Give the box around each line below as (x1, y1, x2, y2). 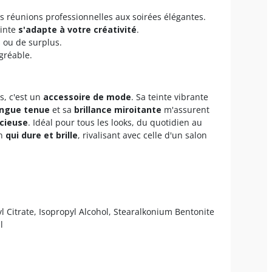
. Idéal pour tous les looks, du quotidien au (28, 116, 202, 128)
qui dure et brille (5, 129, 78, 141)
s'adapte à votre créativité (18, 23, 137, 35)
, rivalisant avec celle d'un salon (78, 129, 207, 141)
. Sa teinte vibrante (131, 90, 208, 103)
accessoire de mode (43, 90, 131, 103)
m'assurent (161, 103, 209, 115)
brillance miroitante (74, 103, 161, 115)
